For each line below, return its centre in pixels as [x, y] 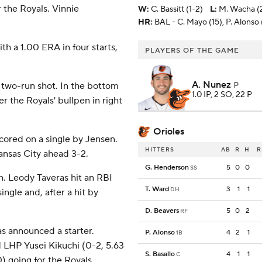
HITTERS [160, 150]
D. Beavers [162, 211]
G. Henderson [167, 168]
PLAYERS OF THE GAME [192, 51]
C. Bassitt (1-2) [177, 10]
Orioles [169, 131]
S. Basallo [160, 254]
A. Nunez [211, 85]
